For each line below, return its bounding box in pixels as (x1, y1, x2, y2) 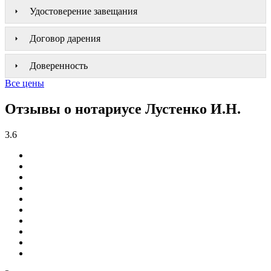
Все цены (5, 77, 44, 88)
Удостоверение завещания (30, 5, 137, 16)
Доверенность (30, 60, 88, 71)
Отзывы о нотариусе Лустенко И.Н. (5, 100, 241, 117)
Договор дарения (30, 33, 100, 44)
